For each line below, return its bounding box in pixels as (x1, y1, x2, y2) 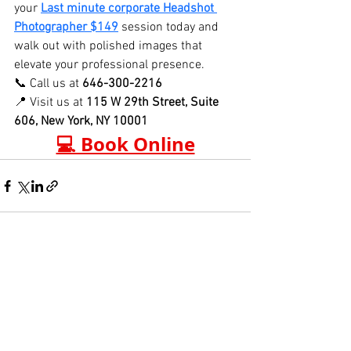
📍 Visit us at (14, 95, 86, 111)
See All (219, 268, 251, 282)
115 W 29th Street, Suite (86, 95, 222, 111)
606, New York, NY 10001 (14, 114, 148, 130)
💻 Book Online (56, 131, 195, 158)
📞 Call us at (14, 76, 82, 92)
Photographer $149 (14, 20, 118, 36)
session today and (118, 20, 222, 36)
